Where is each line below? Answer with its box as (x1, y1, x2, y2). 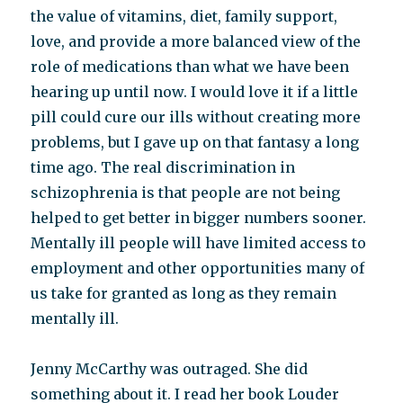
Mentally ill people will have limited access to (31, 234, 367, 252)
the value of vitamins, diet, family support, (31, 7, 338, 25)
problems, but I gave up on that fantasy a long (31, 133, 360, 151)
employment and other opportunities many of (31, 259, 365, 277)
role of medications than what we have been (31, 58, 350, 76)
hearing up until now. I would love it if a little (31, 83, 359, 101)
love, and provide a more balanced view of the (31, 32, 362, 50)
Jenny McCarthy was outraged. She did (31, 360, 309, 378)
